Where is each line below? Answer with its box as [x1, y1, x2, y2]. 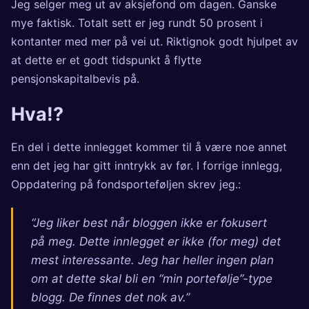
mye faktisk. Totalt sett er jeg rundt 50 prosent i [11, 16, 263, 30]
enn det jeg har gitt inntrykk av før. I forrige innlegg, [11, 159, 282, 173]
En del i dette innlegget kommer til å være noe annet [11, 140, 287, 154]
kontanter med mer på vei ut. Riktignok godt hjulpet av [11, 34, 298, 49]
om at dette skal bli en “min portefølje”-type [30, 271, 272, 286]
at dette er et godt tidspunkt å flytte [11, 53, 201, 68]
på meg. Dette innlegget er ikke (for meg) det [30, 234, 281, 248]
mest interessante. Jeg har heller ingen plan [30, 252, 274, 267]
